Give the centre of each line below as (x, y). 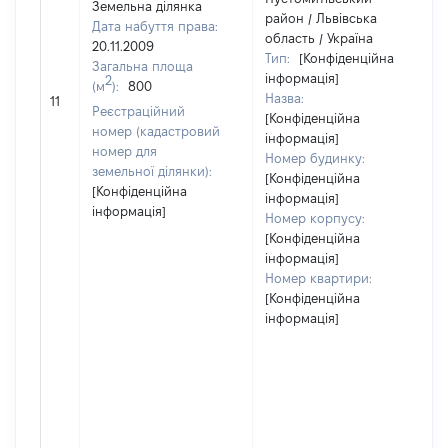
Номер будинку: (315, 158)
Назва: (284, 98)
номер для (124, 151)
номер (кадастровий (156, 131)
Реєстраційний (138, 111)
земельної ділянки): (152, 171)
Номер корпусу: (315, 218)
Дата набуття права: (155, 26)
